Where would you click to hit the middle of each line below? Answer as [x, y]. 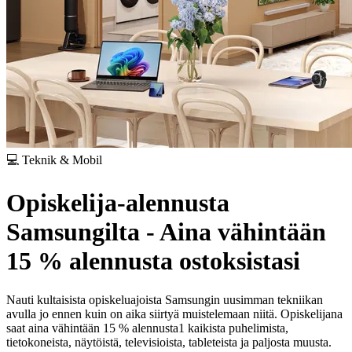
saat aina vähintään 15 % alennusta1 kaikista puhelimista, [147, 328]
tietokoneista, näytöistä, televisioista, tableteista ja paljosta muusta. [169, 342]
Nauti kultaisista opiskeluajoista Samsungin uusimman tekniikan [165, 299]
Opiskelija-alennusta [118, 203]
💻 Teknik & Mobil [54, 159]
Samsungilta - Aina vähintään [166, 232]
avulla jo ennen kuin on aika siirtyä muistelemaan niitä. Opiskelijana [174, 313]
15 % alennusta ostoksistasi [153, 261]
